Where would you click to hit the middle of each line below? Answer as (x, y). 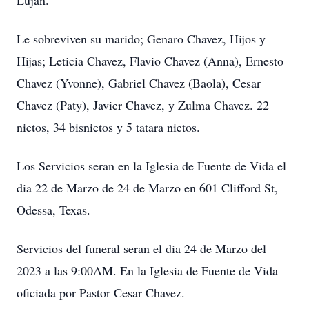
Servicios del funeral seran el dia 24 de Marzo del (141, 248)
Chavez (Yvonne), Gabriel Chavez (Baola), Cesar (139, 83)
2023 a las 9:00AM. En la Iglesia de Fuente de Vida (147, 270)
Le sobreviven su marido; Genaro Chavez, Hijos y (141, 39)
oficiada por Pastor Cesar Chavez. (101, 292)
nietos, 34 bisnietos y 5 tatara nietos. (108, 127)
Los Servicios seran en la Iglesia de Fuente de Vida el (151, 166)
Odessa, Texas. (53, 210)
